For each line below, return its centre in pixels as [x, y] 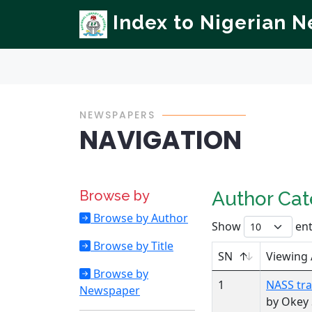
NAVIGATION [161, 140]
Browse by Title [132, 246]
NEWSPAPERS [117, 115]
